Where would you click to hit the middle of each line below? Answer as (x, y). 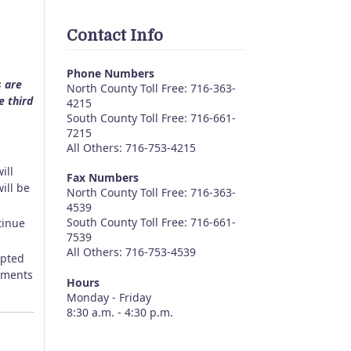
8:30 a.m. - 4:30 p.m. (120, 312)
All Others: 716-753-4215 (131, 147)
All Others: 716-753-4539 (131, 252)
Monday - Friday (109, 297)
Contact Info (115, 35)
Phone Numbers (110, 73)
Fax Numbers (103, 178)
